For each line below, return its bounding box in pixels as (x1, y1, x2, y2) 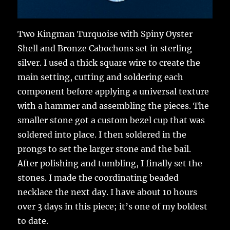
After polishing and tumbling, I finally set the (17, 158, 203, 169)
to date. (17, 216, 49, 226)
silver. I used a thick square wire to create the (17, 57, 201, 68)
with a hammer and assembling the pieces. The (17, 101, 209, 111)
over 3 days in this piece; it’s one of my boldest (17, 201, 208, 212)
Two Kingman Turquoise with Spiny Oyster (17, 29, 193, 40)
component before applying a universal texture (17, 86, 209, 97)
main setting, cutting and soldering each (17, 72, 184, 83)
